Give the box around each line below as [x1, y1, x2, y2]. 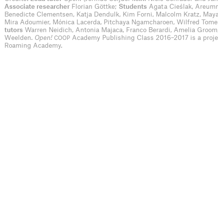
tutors [4, 27, 23, 34]
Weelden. [4, 35, 35, 41]
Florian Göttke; [70, 3, 119, 10]
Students [119, 3, 147, 10]
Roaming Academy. [4, 42, 62, 49]
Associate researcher [4, 3, 70, 10]
